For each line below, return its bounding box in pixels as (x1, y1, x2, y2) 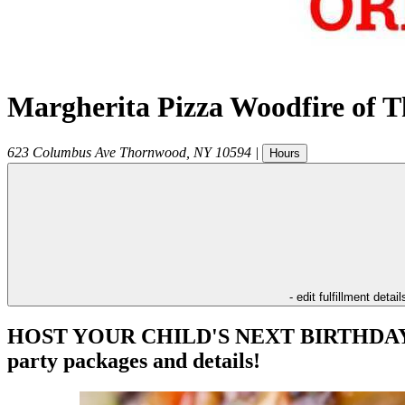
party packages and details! (7, 348, 260, 372)
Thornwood (119, 144, 186, 160)
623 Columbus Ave (7, 144, 116, 160)
